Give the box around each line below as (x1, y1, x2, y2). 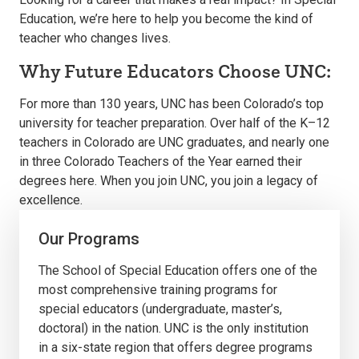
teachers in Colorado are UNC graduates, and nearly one (19, 135, 329, 150)
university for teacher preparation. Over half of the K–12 (19, 115, 330, 131)
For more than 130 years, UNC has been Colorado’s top (19, 96, 324, 111)
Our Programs (38, 229, 139, 248)
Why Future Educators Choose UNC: (19, 59, 331, 83)
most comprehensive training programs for (38, 282, 277, 297)
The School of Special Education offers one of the (38, 263, 317, 278)
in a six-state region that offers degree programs (38, 340, 313, 355)
